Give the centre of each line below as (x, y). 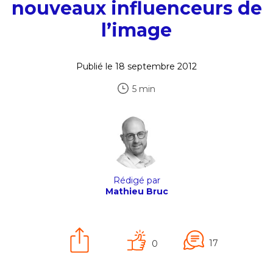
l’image (136, 30)
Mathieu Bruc (136, 191)
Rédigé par (136, 180)
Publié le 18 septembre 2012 (136, 66)
